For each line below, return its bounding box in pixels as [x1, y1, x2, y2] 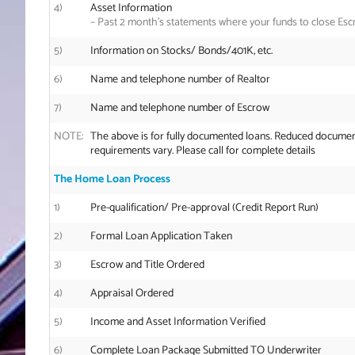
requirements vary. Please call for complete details [90, 141, 315, 160]
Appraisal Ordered [90, 284, 174, 303]
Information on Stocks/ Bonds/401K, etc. [90, 41, 273, 60]
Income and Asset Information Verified [90, 312, 265, 331]
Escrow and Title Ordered [90, 255, 204, 274]
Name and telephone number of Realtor [90, 70, 270, 89]
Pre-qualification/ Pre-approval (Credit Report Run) [90, 198, 319, 217]
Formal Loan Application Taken [90, 227, 232, 246]
